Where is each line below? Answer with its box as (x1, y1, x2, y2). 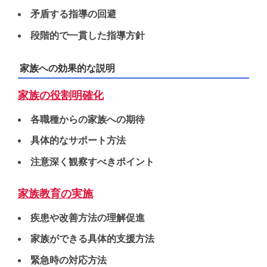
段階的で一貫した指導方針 (30, 30, 145, 41)
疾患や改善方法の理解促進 (30, 212, 145, 223)
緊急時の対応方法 (30, 254, 107, 265)
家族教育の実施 (18, 187, 93, 200)
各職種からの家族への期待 (30, 114, 145, 125)
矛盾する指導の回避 (30, 9, 116, 20)
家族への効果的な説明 (20, 63, 116, 74)
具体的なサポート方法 (30, 135, 126, 146)
